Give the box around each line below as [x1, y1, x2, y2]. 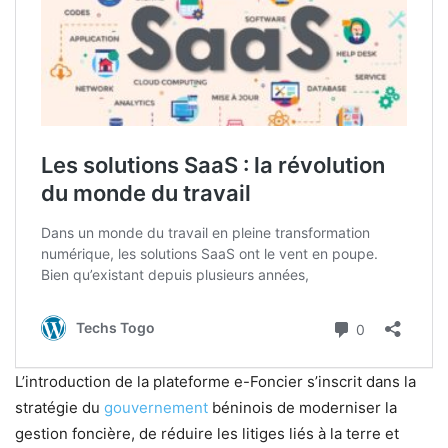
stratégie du [15, 397, 104, 417]
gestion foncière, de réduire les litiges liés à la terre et [15, 423, 399, 443]
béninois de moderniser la [208, 397, 397, 417]
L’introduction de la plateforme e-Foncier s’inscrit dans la [15, 371, 416, 391]
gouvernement [104, 397, 208, 417]
